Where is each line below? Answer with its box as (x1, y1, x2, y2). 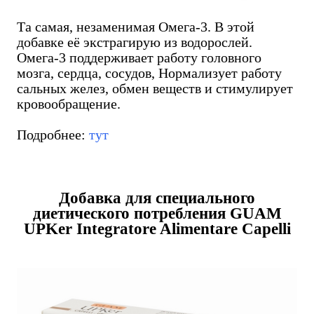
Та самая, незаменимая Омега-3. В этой (17, 19, 254, 35)
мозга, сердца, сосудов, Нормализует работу (17, 65, 282, 81)
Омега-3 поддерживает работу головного (17, 50, 261, 66)
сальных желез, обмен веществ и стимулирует (17, 81, 293, 97)
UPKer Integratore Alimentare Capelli (23, 219, 291, 238)
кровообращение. (17, 96, 121, 112)
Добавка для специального (59, 188, 255, 207)
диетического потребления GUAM (32, 203, 282, 222)
